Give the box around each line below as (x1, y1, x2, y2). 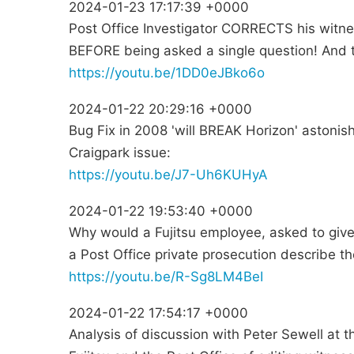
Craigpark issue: (69, 145, 171, 161)
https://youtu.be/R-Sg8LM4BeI (69, 269, 263, 285)
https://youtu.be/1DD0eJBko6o (69, 65, 265, 81)
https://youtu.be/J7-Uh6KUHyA (69, 167, 267, 183)
